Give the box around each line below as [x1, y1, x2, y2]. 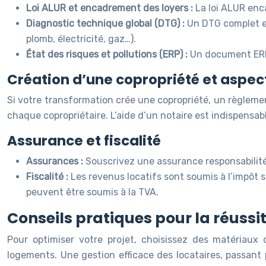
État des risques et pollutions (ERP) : [26, 49, 190, 60]
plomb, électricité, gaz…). [26, 33, 136, 45]
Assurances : [26, 156, 85, 167]
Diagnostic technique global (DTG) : [26, 18, 187, 29]
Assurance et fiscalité [7, 131, 161, 150]
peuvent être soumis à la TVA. [26, 186, 159, 198]
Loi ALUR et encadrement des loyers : [26, 2, 195, 14]
